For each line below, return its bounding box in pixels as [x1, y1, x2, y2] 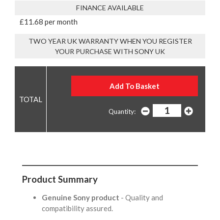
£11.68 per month [20, 17, 78, 26]
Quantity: [108, 108, 136, 116]
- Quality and [119, 193, 163, 202]
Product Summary [22, 173, 98, 185]
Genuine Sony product [42, 193, 119, 202]
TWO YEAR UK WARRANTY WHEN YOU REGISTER [28, 36, 192, 45]
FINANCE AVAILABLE [76, 3, 144, 12]
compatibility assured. [42, 204, 116, 213]
